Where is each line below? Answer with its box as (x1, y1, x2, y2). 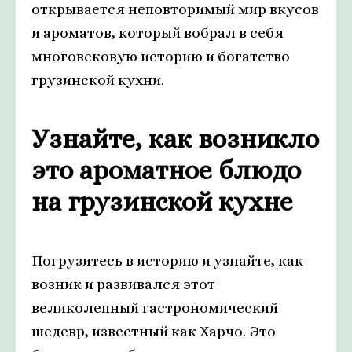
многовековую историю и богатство (31, 48, 290, 65)
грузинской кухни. (31, 71, 164, 89)
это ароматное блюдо (31, 155, 301, 186)
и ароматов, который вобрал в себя (31, 24, 284, 42)
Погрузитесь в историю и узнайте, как (31, 252, 303, 269)
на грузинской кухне (31, 186, 293, 218)
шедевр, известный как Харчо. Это (31, 323, 276, 340)
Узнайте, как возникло (31, 123, 319, 155)
